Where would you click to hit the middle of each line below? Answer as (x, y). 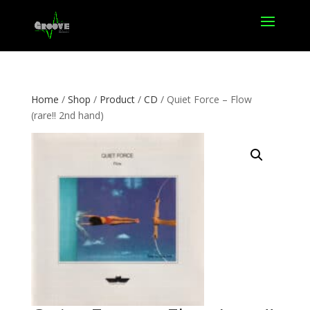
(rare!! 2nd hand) (67, 115)
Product (117, 99)
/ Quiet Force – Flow (204, 99)
